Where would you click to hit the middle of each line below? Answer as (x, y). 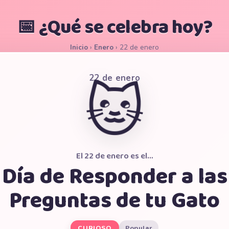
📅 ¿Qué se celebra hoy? (114, 27)
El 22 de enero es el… (114, 156)
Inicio (79, 47)
